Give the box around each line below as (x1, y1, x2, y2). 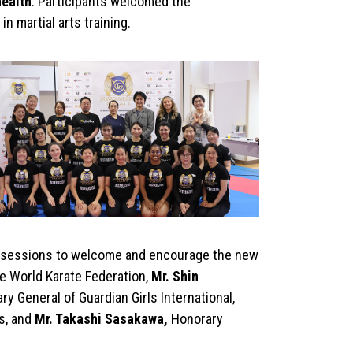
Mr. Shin (150, 267, 199, 284)
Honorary (170, 310, 223, 327)
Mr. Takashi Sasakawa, (34, 310, 171, 327)
